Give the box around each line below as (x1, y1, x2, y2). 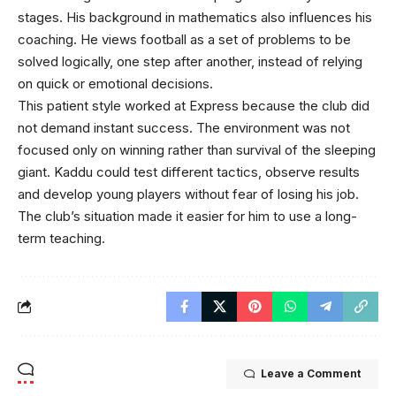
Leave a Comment (261, 366, 361, 380)
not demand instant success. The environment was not (18, 118, 350, 136)
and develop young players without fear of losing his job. (18, 185, 359, 202)
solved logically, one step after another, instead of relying (18, 52, 362, 70)
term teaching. (18, 229, 105, 247)
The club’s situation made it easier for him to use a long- (18, 207, 357, 225)
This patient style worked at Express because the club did (18, 96, 369, 114)
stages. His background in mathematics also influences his (18, 8, 372, 26)
